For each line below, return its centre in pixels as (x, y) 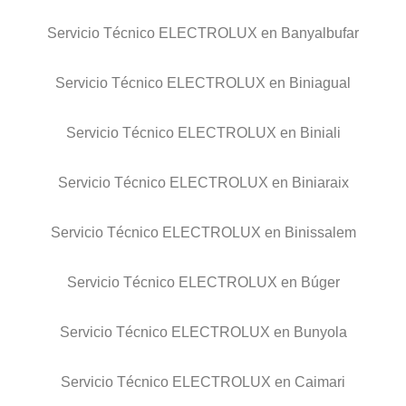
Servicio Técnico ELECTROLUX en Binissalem (203, 233)
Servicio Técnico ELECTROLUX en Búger (203, 283)
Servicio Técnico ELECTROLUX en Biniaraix (203, 183)
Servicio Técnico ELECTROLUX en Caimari (203, 382)
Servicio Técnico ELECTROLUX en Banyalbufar (203, 34)
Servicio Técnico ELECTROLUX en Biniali (203, 133)
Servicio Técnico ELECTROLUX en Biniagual (203, 83)
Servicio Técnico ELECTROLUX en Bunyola (203, 333)
